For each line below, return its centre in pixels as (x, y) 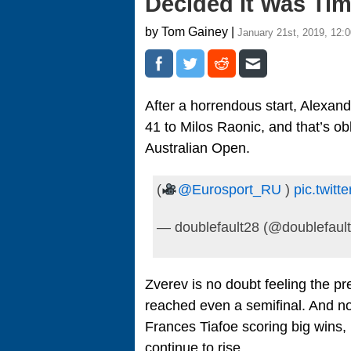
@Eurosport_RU (229, 189)
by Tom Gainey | (191, 32)
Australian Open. (197, 148)
